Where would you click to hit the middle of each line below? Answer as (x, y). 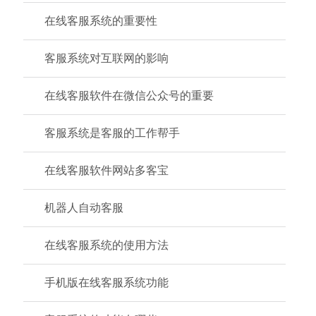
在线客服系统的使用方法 (107, 245)
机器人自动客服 (84, 208)
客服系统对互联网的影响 (107, 58)
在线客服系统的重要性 (101, 21)
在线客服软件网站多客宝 (107, 170)
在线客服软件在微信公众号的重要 (129, 96)
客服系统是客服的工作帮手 (112, 133)
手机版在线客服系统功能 (107, 282)
